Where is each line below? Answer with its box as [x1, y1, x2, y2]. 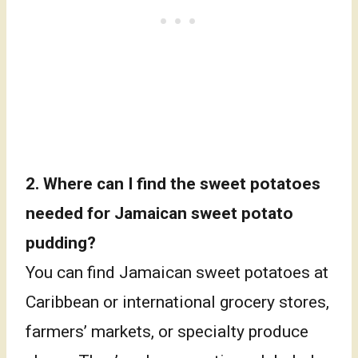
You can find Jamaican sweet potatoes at [26, 263, 328, 283]
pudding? [26, 233, 96, 253]
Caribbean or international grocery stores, [26, 292, 329, 312]
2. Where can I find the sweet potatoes [26, 174, 320, 194]
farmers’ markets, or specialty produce [26, 322, 308, 342]
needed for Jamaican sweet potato [26, 204, 293, 224]
